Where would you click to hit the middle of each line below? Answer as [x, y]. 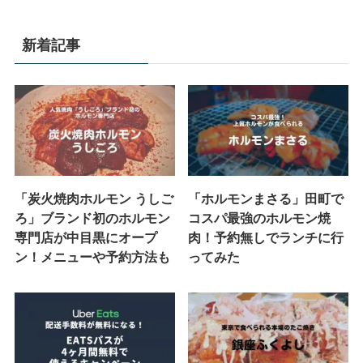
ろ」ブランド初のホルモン [92, 218]
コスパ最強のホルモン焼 [260, 218]
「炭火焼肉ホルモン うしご [94, 198]
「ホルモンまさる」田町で [266, 198]
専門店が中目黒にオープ [85, 237]
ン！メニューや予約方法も [92, 256]
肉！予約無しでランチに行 [266, 237]
